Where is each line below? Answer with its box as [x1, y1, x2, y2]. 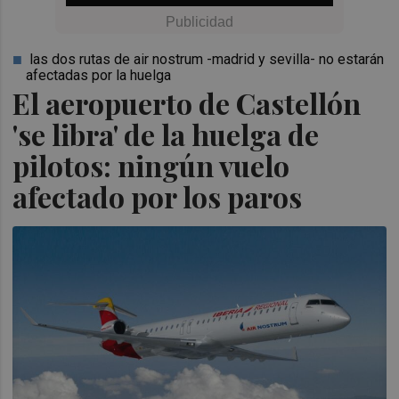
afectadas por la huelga [26, 67, 172, 84]
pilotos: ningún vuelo [12, 146, 290, 184]
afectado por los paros [12, 177, 303, 216]
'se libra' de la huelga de [12, 115, 320, 153]
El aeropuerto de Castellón [12, 84, 362, 122]
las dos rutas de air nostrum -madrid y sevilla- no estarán [29, 51, 385, 68]
